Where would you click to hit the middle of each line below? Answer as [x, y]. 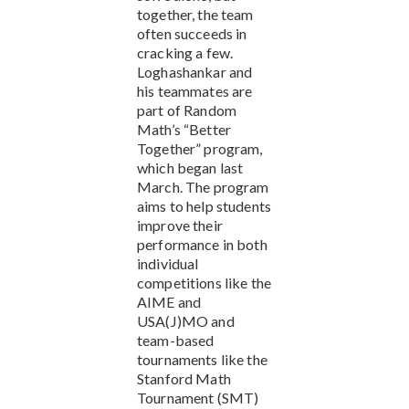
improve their [180, 225]
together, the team [195, 14]
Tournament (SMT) [198, 397]
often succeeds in [192, 33]
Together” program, [200, 148]
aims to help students [204, 205]
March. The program [203, 186]
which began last [190, 167]
